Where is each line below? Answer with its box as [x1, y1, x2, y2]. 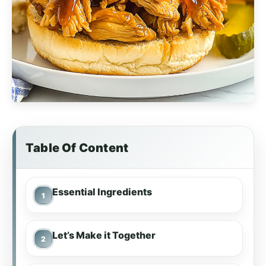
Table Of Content [26, 141, 129, 155]
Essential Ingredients [52, 186, 152, 198]
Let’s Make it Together [52, 229, 156, 241]
